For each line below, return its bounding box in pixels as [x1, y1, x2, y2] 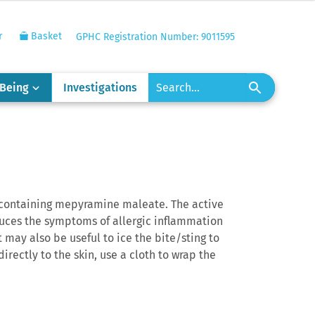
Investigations [63, 80, 137, 94]
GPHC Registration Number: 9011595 [76, 31, 235, 43]
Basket [27, 30, 62, 42]
